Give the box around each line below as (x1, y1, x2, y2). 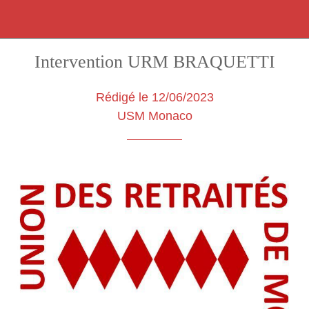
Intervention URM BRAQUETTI (34, 52, 275, 72)
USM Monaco (117, 108, 192, 123)
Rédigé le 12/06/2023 (95, 90, 214, 104)
